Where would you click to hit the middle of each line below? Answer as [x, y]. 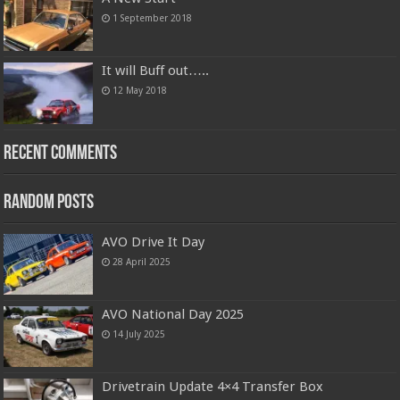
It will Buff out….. [156, 71]
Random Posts [49, 203]
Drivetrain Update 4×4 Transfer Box [213, 386]
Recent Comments [61, 154]
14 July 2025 [139, 333]
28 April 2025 [142, 261]
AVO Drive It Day [154, 242]
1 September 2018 [153, 18]
